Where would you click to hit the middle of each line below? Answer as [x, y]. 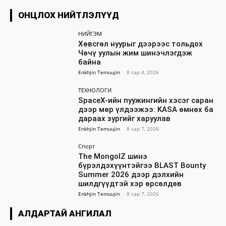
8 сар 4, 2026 [143, 72]
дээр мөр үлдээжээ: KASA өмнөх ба [146, 109]
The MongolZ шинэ [113, 157]
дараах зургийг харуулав [125, 118]
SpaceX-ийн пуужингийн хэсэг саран [146, 100]
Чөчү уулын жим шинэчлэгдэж [135, 53]
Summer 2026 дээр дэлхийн [131, 175]
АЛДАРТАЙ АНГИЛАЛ [65, 214]
